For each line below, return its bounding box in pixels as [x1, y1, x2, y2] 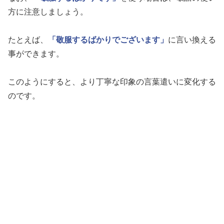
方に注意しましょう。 [8, 7, 88, 16]
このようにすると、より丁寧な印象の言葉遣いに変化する [8, 77, 216, 86]
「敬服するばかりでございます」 [48, 35, 168, 44]
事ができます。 [8, 49, 64, 58]
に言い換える [168, 35, 216, 44]
